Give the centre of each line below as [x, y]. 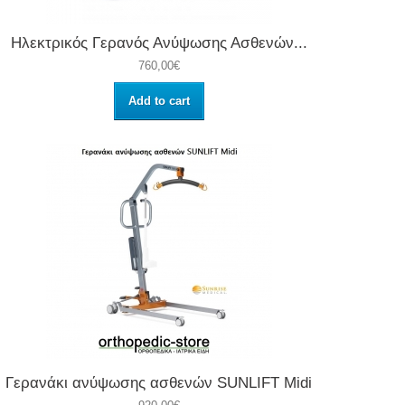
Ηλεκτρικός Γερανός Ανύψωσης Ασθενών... [159, 43]
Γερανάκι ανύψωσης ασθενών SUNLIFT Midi [159, 383]
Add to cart [159, 101]
